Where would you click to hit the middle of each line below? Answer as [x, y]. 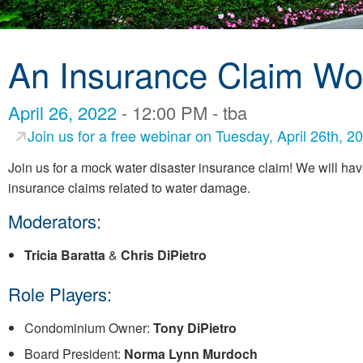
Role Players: [60, 293]
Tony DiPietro [195, 327]
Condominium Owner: [89, 327]
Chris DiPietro [164, 254]
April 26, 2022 [65, 112]
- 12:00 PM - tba [184, 112]
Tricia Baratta [65, 254]
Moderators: [55, 220]
